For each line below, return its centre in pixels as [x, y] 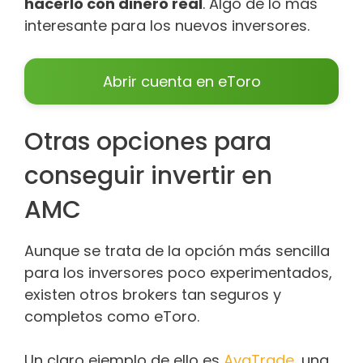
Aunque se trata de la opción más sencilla [177, 251]
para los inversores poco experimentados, [178, 273]
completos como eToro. [114, 317]
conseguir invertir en [148, 176]
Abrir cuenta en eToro [181, 82]
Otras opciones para [148, 142]
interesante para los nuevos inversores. [167, 26]
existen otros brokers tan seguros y [153, 295]
